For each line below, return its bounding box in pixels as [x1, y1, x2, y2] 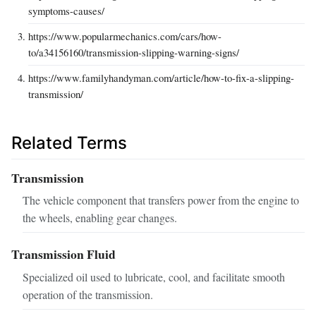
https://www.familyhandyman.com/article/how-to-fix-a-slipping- [28, 70, 294, 85]
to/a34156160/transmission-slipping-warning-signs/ [28, 44, 239, 59]
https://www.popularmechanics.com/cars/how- [28, 28, 221, 43]
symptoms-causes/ [28, 3, 104, 18]
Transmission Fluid [11, 245, 116, 264]
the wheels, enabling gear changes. [23, 210, 177, 226]
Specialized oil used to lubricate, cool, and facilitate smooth [23, 269, 285, 285]
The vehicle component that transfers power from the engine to [23, 193, 299, 208]
